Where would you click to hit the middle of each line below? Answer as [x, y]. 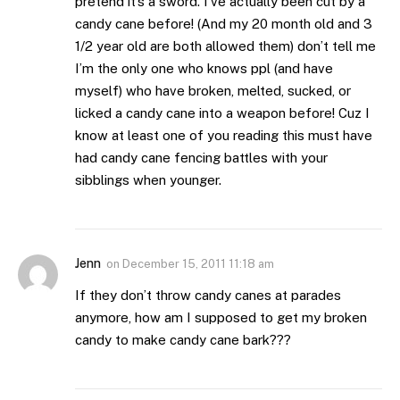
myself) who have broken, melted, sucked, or [213, 90]
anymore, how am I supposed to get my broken [221, 317]
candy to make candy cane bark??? [183, 339]
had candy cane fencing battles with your [201, 157]
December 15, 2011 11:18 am [198, 263]
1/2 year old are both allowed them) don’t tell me [225, 46]
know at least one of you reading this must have [224, 135]
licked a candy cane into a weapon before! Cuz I [222, 112]
